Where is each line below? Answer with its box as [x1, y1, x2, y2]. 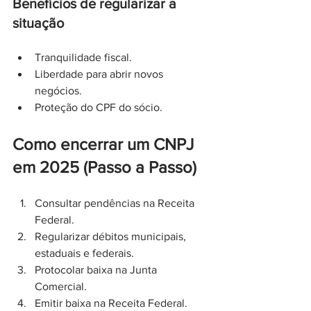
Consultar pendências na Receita [35, 197, 197, 209]
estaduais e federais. [35, 247, 134, 259]
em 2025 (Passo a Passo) [12, 158, 196, 176]
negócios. [35, 85, 82, 96]
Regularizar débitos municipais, [35, 230, 189, 242]
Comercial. [35, 280, 87, 292]
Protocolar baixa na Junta [35, 264, 160, 276]
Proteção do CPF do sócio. [35, 101, 162, 113]
